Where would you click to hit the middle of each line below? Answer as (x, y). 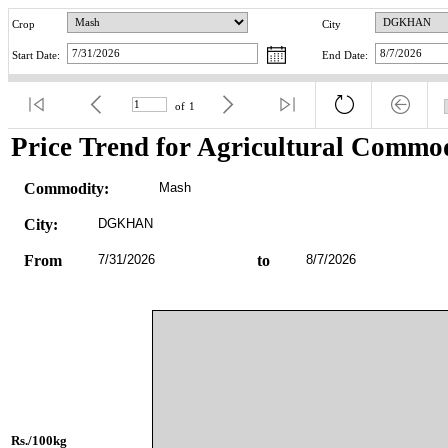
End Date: (345, 56)
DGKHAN (125, 223)
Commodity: (66, 188)
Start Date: (36, 56)
